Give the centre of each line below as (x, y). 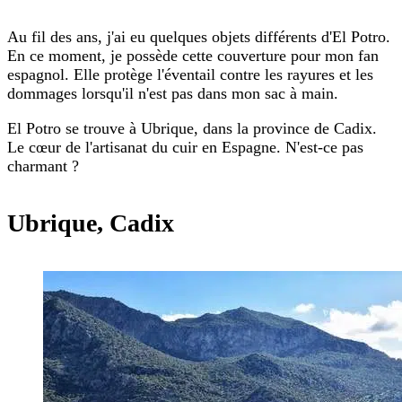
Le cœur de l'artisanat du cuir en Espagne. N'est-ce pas (185, 147)
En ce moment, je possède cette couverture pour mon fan (193, 55)
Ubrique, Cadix (91, 223)
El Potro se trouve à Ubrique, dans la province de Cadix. (192, 128)
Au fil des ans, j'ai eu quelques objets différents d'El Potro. (199, 36)
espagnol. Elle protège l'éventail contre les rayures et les (190, 74)
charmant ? (43, 166)
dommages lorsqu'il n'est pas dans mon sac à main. (173, 93)
